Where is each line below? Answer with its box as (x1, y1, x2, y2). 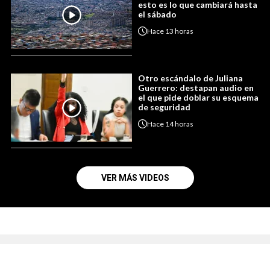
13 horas (165, 26, 193, 36)
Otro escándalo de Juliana (138, 73, 243, 84)
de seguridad (138, 102, 190, 113)
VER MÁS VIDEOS (101, 173, 169, 183)
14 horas (165, 119, 193, 128)
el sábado (138, 9, 177, 20)
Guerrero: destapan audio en (138, 83, 254, 93)
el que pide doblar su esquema (138, 92, 259, 103)
